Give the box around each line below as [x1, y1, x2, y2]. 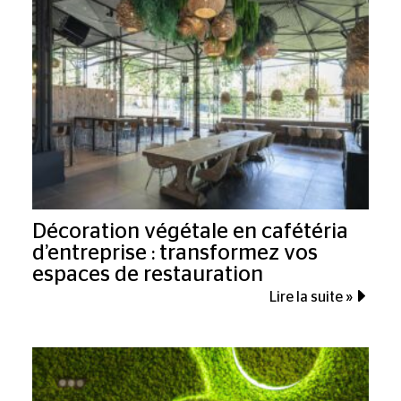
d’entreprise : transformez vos [31, 243, 318, 265]
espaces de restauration [31, 264, 263, 286]
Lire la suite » [269, 289, 353, 304]
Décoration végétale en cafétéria [31, 221, 348, 243]
